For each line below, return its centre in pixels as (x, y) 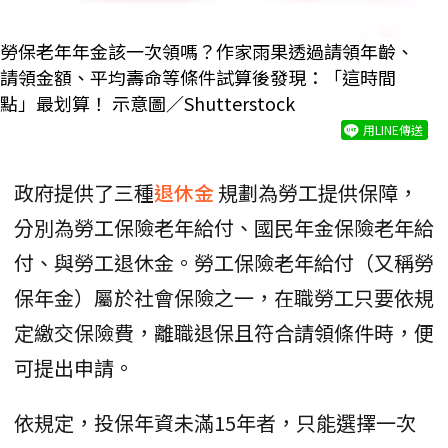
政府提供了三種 (84, 192)
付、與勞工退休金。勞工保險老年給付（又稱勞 (224, 262)
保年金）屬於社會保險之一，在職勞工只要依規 (224, 297)
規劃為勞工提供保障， (318, 192)
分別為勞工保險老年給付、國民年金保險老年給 (224, 227)
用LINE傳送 (393, 129)
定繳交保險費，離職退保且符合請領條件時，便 (224, 332)
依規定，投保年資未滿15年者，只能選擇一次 (215, 422)
